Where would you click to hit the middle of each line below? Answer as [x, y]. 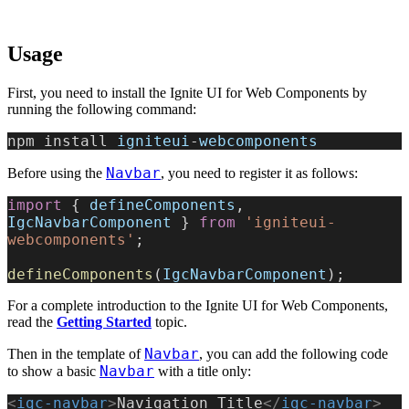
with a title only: [203, 372]
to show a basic [53, 372]
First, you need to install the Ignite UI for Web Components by [187, 93]
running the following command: [102, 110]
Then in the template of [76, 354]
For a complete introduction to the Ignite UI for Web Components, [198, 306]
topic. [169, 322]
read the [32, 322]
